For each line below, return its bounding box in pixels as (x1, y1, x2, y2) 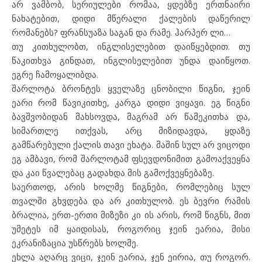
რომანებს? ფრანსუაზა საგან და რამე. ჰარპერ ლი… (12, 26, 230, 38)
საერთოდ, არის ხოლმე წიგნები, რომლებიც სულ (12, 180, 250, 192)
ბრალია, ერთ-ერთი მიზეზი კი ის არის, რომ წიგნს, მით (12, 208, 250, 220)
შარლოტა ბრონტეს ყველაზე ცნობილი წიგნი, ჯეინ (12, 82, 250, 94)
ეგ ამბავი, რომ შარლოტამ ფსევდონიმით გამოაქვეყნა (12, 152, 250, 164)
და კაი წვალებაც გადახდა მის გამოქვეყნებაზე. (12, 166, 214, 178)
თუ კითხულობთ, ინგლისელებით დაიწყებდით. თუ (12, 40, 250, 52)
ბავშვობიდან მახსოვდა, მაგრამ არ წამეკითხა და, (12, 110, 250, 122)
